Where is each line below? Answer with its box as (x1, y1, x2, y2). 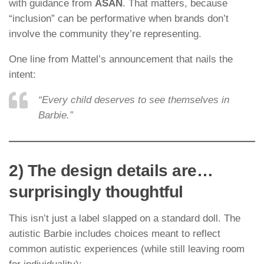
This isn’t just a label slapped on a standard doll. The (9, 212, 240, 224)
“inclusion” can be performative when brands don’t (9, 13, 229, 25)
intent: (9, 69, 36, 81)
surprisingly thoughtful (9, 182, 183, 201)
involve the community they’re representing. (9, 28, 202, 40)
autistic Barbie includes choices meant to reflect (9, 227, 220, 239)
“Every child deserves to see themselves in (38, 94, 229, 105)
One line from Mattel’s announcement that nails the (9, 54, 233, 65)
